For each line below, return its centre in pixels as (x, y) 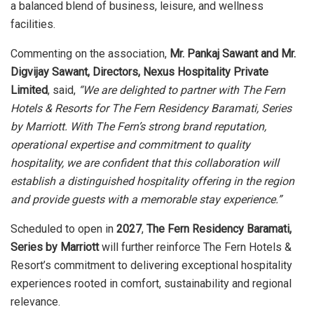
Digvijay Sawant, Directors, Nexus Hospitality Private (139, 71)
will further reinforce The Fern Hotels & (195, 247)
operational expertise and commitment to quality (130, 144)
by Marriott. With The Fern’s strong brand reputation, (138, 126)
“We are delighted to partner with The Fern (182, 90)
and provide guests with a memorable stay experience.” (146, 199)
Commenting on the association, (90, 53)
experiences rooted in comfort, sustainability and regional (151, 283)
